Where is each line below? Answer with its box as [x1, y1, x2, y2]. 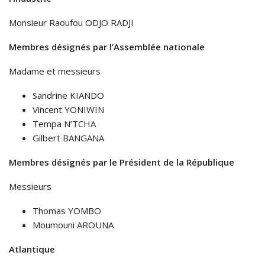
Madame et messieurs [9, 65, 101, 77]
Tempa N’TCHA [33, 118, 96, 130]
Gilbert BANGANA [33, 132, 104, 144]
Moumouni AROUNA [33, 219, 114, 231]
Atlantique [9, 243, 55, 256]
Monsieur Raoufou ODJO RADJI [9, 17, 134, 29]
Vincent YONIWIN [33, 104, 104, 116]
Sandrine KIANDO [33, 89, 104, 102]
